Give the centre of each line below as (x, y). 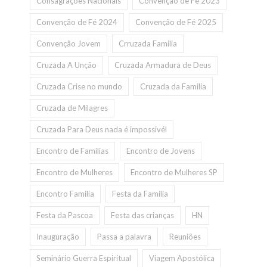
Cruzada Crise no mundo (79, 87)
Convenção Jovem (69, 44)
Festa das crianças (142, 215)
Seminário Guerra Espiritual (84, 258)
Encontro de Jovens (161, 151)
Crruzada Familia (148, 44)
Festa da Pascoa (65, 215)
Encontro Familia (65, 194)
